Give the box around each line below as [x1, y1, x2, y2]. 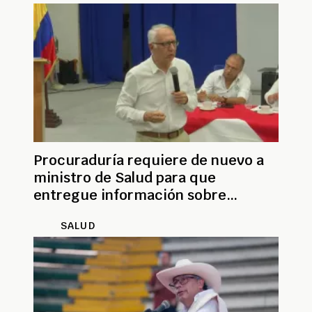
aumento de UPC [33, 203, 147, 222]
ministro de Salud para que [33, 169, 216, 187]
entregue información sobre [33, 186, 226, 205]
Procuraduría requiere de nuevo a [33, 151, 264, 170]
